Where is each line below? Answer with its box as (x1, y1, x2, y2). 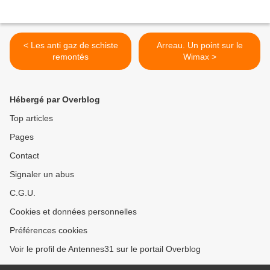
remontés (52, 52, 89, 62)
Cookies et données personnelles (10, 207, 137, 217)
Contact (10, 151, 39, 161)
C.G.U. (10, 188, 36, 198)
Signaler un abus (10, 169, 74, 180)
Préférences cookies (10, 225, 87, 236)
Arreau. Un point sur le (156, 40, 243, 51)
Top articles (10, 113, 53, 124)
